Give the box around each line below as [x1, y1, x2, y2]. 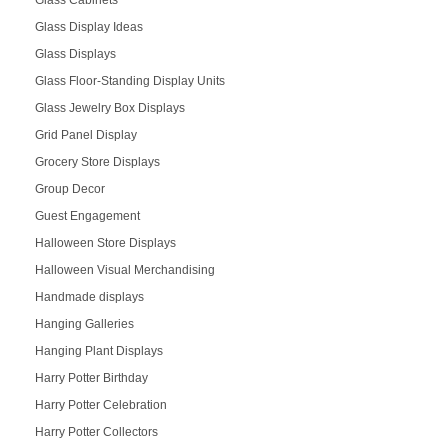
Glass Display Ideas [34, 19, 143, 34]
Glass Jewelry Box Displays [34, 100, 185, 115]
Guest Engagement [34, 208, 140, 223]
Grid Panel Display [34, 127, 137, 142]
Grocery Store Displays [34, 154, 160, 169]
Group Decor [34, 181, 105, 196]
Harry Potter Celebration [34, 397, 167, 412]
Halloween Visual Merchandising [34, 262, 215, 277]
